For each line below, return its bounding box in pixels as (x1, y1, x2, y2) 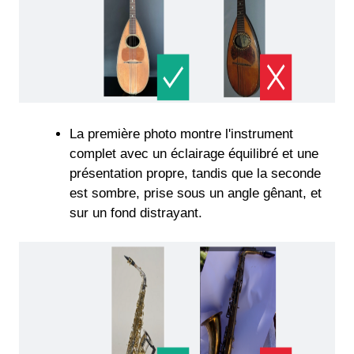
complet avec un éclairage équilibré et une (69, 146, 318, 162)
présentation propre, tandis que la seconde (69, 166, 321, 182)
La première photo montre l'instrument (69, 126, 293, 142)
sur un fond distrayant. (69, 205, 202, 221)
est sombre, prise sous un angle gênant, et (69, 186, 322, 201)
